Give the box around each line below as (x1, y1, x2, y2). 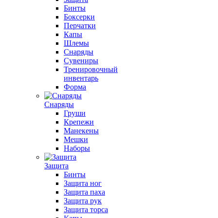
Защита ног (64, 179, 102, 187)
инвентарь (64, 74, 98, 82)
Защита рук (64, 197, 102, 205)
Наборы (64, 144, 90, 152)
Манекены (64, 127, 99, 135)
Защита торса (64, 205, 108, 214)
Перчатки (64, 21, 96, 30)
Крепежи (64, 118, 94, 126)
